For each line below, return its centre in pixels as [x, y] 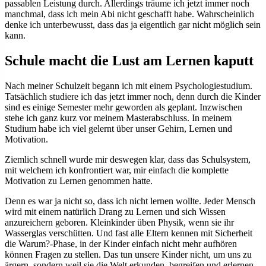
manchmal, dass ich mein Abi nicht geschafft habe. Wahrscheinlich [129, 14]
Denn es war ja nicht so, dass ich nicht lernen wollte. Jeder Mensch [130, 201]
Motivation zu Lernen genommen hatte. [79, 180]
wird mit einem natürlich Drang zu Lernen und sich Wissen [115, 211]
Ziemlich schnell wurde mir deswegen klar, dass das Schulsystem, [128, 159]
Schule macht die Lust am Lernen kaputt [129, 60]
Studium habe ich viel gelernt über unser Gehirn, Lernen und [118, 128]
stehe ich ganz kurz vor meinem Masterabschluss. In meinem [118, 118]
